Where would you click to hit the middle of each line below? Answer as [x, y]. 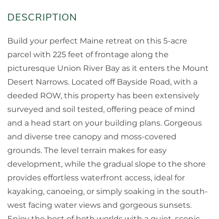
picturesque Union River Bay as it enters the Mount [108, 68]
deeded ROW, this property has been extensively [103, 96]
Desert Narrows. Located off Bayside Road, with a [102, 82]
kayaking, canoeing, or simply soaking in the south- [108, 192]
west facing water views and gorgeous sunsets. [99, 205]
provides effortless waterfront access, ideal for [96, 178]
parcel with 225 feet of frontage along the [88, 55]
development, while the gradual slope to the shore [107, 164]
